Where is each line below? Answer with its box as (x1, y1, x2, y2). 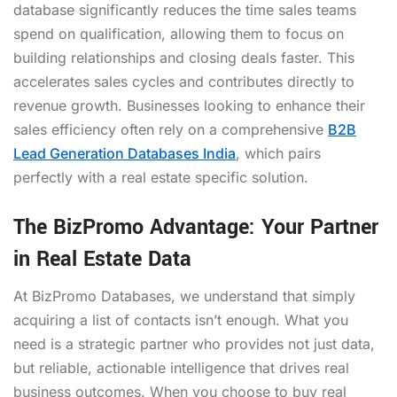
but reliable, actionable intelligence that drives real (13, 358, 349, 377)
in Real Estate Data (13, 244, 191, 274)
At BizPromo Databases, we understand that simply (13, 286, 355, 305)
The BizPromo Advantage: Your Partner (13, 212, 378, 242)
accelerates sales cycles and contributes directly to (13, 72, 354, 90)
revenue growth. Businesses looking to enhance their (13, 96, 365, 114)
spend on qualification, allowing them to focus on (13, 24, 344, 43)
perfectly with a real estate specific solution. (13, 167, 308, 186)
